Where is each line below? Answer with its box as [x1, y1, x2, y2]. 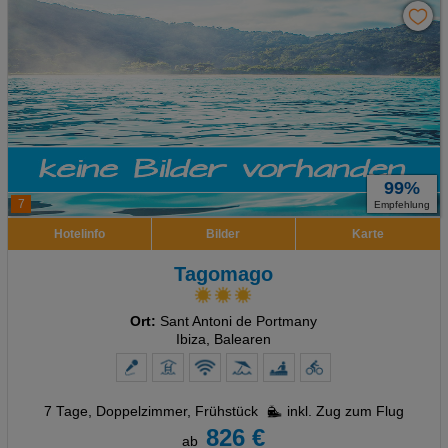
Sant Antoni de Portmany [156, 314, 318, 329]
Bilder [206, 227, 241, 241]
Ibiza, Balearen [176, 332, 272, 347]
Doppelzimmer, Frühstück [95, 404, 258, 419]
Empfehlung [374, 199, 431, 210]
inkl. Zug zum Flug [286, 404, 404, 419]
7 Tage [43, 404, 88, 419]
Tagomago [174, 263, 274, 285]
